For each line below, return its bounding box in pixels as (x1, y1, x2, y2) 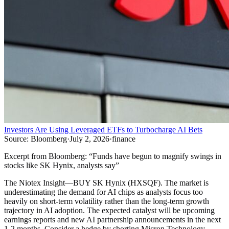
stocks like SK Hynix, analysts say (4, 161, 116, 170)
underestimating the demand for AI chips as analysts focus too (4, 188, 203, 197)
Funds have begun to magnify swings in (93, 152, 221, 161)
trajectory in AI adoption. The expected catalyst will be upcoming (4, 206, 215, 215)
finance (112, 134, 135, 144)
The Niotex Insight (4, 178, 65, 188)
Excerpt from (4, 152, 49, 161)
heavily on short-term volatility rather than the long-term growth (4, 197, 209, 206)
